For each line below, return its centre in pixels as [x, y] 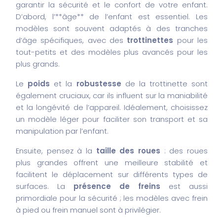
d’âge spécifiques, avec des [72, 40]
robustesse [99, 83]
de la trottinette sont [164, 83]
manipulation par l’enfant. [62, 131]
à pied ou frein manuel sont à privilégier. [88, 210]
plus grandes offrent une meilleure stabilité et [112, 162]
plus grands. [38, 64]
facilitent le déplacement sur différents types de [112, 174]
